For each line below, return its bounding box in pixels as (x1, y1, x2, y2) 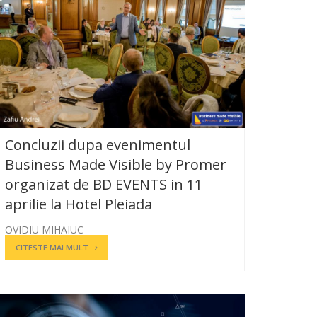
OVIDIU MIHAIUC (5, 222, 83, 236)
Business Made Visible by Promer (5, 154, 226, 174)
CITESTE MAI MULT (16, 241, 88, 253)
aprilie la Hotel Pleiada (5, 194, 152, 214)
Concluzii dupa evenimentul (5, 134, 190, 154)
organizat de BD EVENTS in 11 (5, 174, 202, 194)
